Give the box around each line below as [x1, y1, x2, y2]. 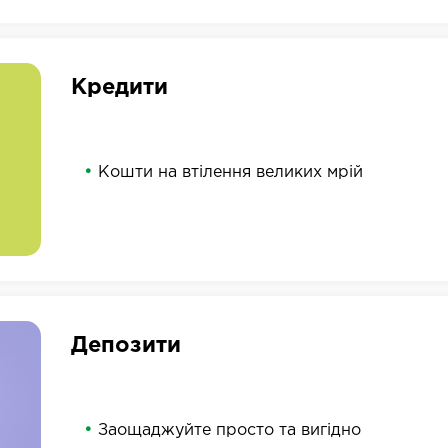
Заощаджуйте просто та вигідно [97, 423, 361, 439]
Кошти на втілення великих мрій [97, 165, 363, 181]
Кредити [70, 78, 168, 99]
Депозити [70, 336, 181, 357]
